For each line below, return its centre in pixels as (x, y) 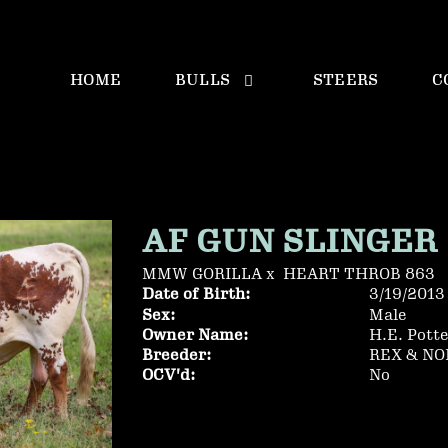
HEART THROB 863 (358, 274)
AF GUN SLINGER (289, 242)
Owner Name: (195, 335)
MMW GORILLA (201, 274)
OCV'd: (168, 375)
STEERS (345, 80)
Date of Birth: (196, 294)
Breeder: (176, 355)
